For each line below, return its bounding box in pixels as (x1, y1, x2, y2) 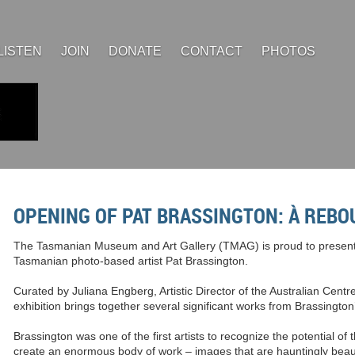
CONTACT (181, 44, 242, 58)
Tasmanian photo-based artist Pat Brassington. (13, 254, 248, 267)
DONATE (109, 44, 162, 58)
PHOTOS (261, 44, 315, 58)
